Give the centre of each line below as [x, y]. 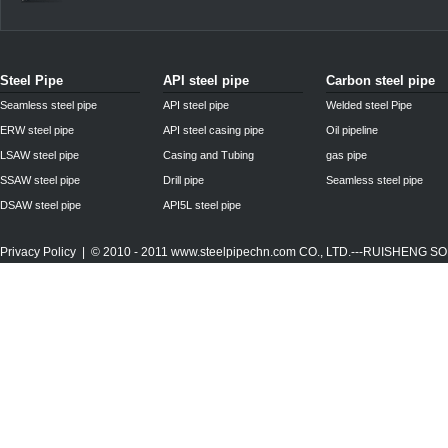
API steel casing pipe [213, 130]
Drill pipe [183, 180]
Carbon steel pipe [380, 80]
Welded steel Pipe [369, 105]
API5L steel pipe [202, 205]
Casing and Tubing [208, 155]
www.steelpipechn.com [233, 252]
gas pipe [346, 155]
